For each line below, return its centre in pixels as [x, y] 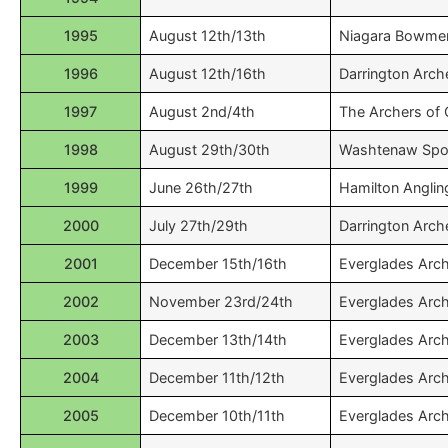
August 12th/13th [207, 35]
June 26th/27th [201, 187]
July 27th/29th [198, 225]
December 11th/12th [217, 377]
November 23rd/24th [221, 301]
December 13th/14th [218, 339]
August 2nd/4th [202, 111]
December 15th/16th [218, 263]
